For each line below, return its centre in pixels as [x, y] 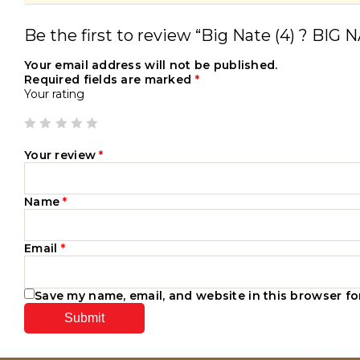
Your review [62, 155]
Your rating [54, 94]
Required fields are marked [110, 80]
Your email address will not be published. [151, 65]
